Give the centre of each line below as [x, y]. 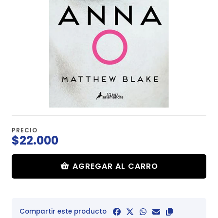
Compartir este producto [63, 212]
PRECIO [25, 130]
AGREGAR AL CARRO [115, 166]
